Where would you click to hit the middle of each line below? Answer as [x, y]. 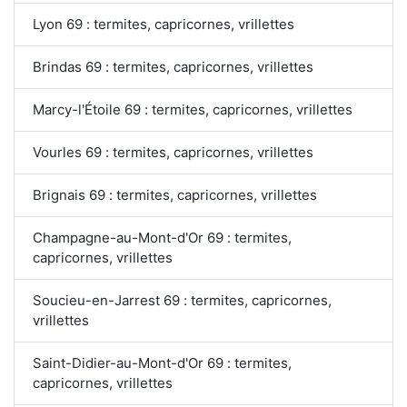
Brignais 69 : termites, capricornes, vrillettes [175, 194]
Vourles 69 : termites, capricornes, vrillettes [173, 152]
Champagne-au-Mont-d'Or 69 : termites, [162, 237]
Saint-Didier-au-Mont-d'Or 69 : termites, [162, 362]
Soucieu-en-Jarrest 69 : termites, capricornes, [182, 300]
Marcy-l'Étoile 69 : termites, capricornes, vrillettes [193, 109]
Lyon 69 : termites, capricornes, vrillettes [164, 24]
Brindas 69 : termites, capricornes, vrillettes [173, 66]
